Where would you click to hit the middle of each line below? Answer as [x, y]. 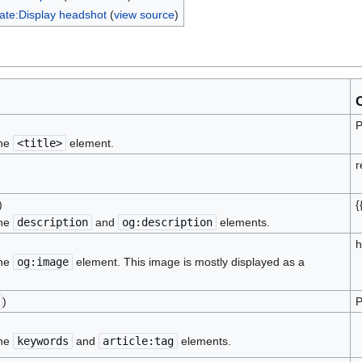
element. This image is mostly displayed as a [188, 262]
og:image [42, 262]
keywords [42, 341]
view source [144, 14]
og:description [167, 222]
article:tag [138, 341]
